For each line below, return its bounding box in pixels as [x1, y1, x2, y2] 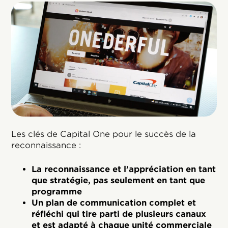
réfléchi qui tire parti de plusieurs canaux [32, 209, 207, 219]
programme [32, 187, 82, 197]
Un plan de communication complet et [32, 198, 196, 208]
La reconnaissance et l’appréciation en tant [32, 164, 216, 175]
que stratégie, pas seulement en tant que [32, 176, 206, 186]
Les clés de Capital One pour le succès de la [11, 129, 196, 139]
